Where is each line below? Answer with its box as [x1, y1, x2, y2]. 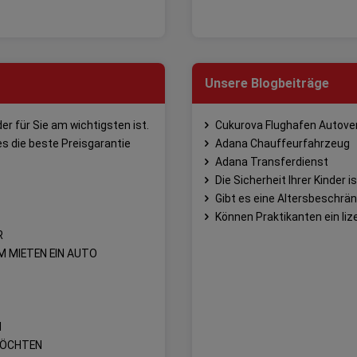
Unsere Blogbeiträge [204, 75, 329, 91]
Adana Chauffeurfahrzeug [214, 136, 350, 150]
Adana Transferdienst [214, 155, 328, 168]
